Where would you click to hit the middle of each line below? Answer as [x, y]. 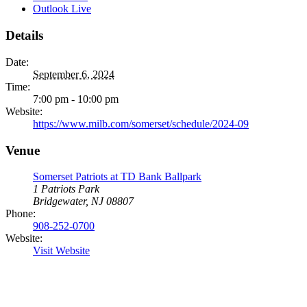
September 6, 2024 [74, 74]
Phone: [21, 214]
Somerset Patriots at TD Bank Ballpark [117, 177]
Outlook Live [62, 9]
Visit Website [61, 251]
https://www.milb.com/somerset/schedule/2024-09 [141, 123]
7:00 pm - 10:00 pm [76, 99]
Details [24, 36]
